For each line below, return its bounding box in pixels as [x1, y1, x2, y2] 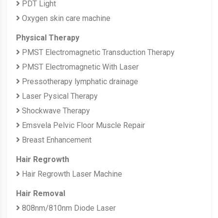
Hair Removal [16, 188, 65, 198]
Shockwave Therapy [20, 106, 90, 115]
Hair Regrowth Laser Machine [20, 169, 122, 179]
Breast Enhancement [20, 135, 91, 145]
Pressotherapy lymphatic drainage [20, 76, 138, 86]
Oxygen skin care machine [20, 13, 110, 23]
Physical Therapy [16, 33, 79, 42]
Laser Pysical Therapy [20, 91, 98, 101]
